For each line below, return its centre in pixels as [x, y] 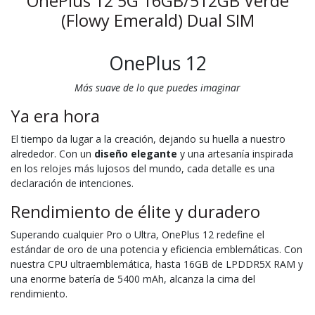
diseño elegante [136, 153]
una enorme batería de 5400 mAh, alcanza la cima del [133, 278]
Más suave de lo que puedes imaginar [157, 87]
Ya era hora [55, 116]
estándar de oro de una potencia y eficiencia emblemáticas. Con [156, 249]
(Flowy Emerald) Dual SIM [157, 20]
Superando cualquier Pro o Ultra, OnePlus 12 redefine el [137, 234]
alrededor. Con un [52, 153]
